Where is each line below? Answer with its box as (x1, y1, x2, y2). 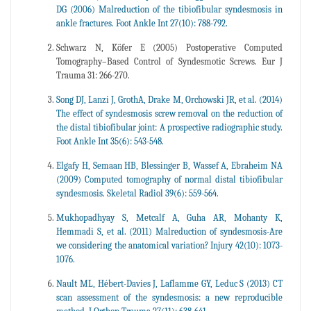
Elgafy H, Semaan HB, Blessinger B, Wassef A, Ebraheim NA (56, 160, 283, 171)
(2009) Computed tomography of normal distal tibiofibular (56, 174, 283, 185)
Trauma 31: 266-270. (56, 69, 130, 81)
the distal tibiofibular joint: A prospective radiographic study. (56, 121, 283, 133)
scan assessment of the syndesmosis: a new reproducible (56, 292, 283, 303)
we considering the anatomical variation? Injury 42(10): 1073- (56, 239, 283, 251)
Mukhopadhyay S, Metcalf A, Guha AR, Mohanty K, (56, 212, 283, 223)
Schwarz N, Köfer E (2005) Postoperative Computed (56, 42, 283, 53)
